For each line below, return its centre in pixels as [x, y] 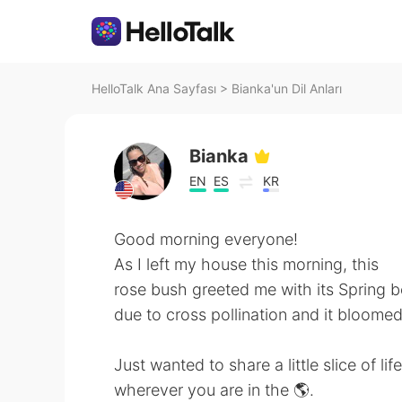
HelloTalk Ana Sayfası [154, 88]
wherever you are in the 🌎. [214, 390]
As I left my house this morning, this [246, 264]
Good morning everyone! [206, 239]
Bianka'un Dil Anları [287, 88]
